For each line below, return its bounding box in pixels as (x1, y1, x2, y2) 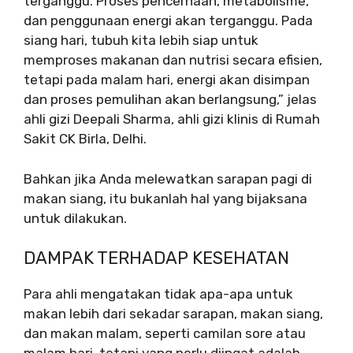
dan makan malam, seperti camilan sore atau (24, 325, 306, 341)
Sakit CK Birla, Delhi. (24, 131, 147, 147)
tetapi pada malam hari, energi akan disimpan (24, 72, 310, 87)
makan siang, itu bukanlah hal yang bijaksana (24, 190, 307, 206)
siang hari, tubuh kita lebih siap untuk (24, 32, 258, 48)
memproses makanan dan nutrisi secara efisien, (24, 52, 322, 68)
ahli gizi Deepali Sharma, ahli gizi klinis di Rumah (24, 111, 320, 127)
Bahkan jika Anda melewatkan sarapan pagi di (24, 170, 312, 187)
